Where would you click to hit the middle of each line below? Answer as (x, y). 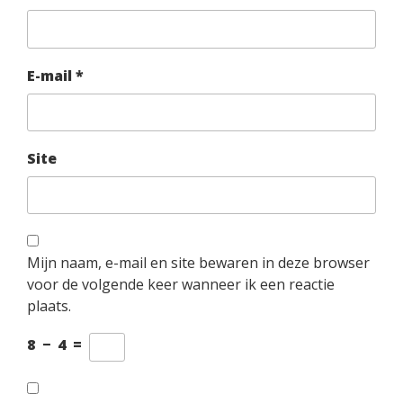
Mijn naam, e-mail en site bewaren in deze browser (198, 263)
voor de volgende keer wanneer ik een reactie (181, 285)
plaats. (49, 306)
